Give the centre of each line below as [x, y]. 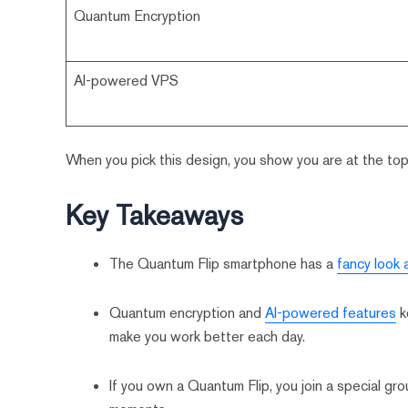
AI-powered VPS [127, 81]
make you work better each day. [208, 337]
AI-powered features [331, 313]
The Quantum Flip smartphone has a [224, 264]
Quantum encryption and [188, 313]
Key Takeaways [155, 216]
